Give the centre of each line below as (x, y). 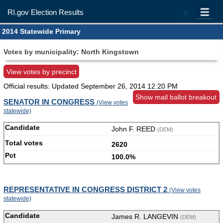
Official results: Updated (42, 86)
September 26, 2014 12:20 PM (129, 86)
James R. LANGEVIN (146, 217)
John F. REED (134, 129)
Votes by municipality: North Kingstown (71, 52)
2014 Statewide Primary (42, 32)
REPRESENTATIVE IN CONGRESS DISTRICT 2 (86, 190)
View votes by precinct (41, 71)
